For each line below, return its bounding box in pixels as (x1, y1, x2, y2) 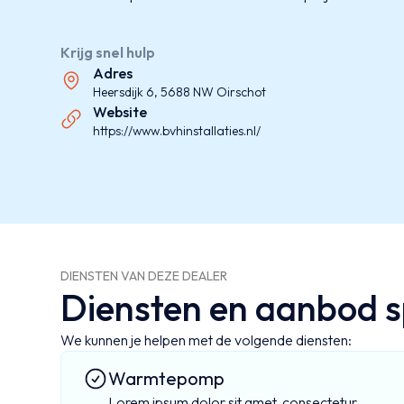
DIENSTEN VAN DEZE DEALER (60, 267, 228, 284)
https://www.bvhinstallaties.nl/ (93, 123, 262, 140)
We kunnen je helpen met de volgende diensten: (60, 330, 353, 349)
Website (93, 103, 148, 122)
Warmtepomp (108, 366, 225, 390)
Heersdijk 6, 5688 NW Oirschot (93, 84, 267, 101)
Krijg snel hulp (60, 43, 156, 62)
